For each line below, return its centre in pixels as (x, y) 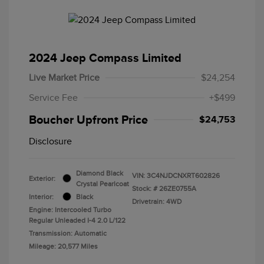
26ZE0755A (178, 188)
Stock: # (145, 188)
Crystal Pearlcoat (103, 184)
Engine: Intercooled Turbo (70, 209)
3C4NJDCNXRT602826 (183, 175)
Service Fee (53, 98)
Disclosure (50, 141)
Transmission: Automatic (68, 233)
